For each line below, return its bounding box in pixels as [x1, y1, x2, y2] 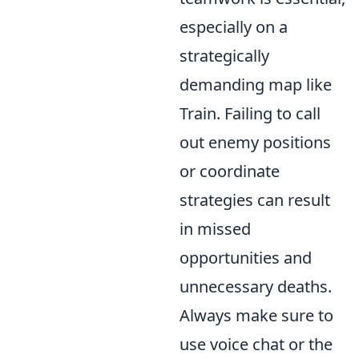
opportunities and [179, 247, 312, 268]
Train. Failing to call [179, 103, 321, 124]
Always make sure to [179, 305, 333, 326]
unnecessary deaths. [179, 276, 332, 297]
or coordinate [179, 160, 280, 182]
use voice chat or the [179, 333, 333, 355]
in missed [179, 218, 251, 240]
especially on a [179, 16, 288, 38]
